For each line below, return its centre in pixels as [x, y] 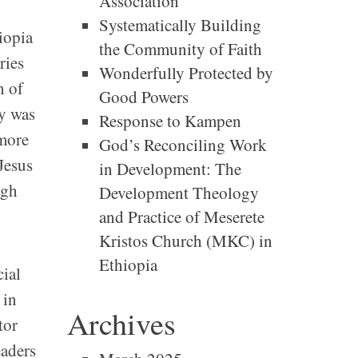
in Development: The [170, 169]
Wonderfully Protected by [186, 73]
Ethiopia [128, 265]
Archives [121, 323]
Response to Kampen [170, 121]
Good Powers [143, 97]
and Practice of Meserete [181, 217]
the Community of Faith [180, 49]
